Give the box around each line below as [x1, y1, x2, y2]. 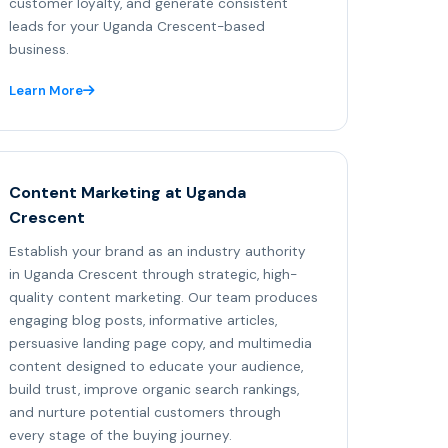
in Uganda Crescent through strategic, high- [9, 266, 297, 284]
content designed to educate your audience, [9, 358, 303, 376]
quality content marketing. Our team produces [9, 289, 318, 307]
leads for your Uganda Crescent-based [9, 18, 265, 36]
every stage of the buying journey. [9, 427, 232, 445]
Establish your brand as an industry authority [9, 243, 306, 261]
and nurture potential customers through [9, 404, 281, 422]
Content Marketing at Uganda [9, 182, 246, 204]
